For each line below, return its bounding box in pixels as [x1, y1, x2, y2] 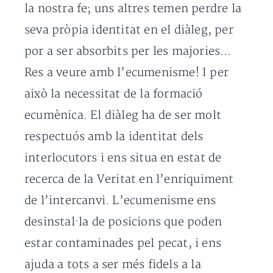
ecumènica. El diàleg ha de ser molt [24, 108, 221, 123]
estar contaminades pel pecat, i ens [24, 236, 222, 251]
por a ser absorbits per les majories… [24, 44, 232, 59]
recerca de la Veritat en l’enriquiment [24, 172, 234, 187]
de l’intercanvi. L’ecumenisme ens [24, 194, 216, 208]
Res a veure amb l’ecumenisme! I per [24, 66, 229, 80]
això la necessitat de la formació [24, 87, 203, 102]
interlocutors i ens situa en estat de [24, 151, 222, 166]
